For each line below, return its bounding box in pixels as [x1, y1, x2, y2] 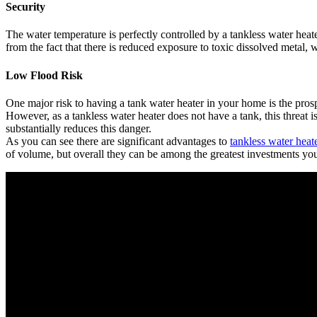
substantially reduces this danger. [6, 122, 151, 135]
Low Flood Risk [6, 69, 83, 81]
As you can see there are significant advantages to [6, 135, 230, 148]
